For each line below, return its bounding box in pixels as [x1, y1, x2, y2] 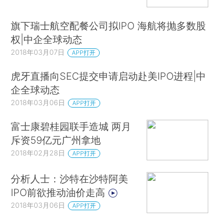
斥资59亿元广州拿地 [11, 133, 101, 146]
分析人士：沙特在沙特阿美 [11, 173, 129, 185]
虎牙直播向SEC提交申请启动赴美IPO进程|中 [11, 69, 206, 82]
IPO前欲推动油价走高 [11, 186, 109, 199]
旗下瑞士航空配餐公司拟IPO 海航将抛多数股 [11, 19, 206, 32]
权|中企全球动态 [11, 33, 83, 45]
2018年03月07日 [11, 47, 65, 56]
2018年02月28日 [11, 148, 66, 157]
